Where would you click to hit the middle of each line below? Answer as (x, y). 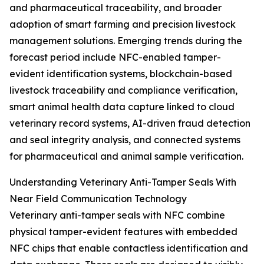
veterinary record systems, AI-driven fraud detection (130, 123)
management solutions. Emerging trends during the (126, 41)
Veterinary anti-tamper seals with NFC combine (117, 215)
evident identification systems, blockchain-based (121, 74)
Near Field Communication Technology (98, 199)
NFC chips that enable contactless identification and (129, 248)
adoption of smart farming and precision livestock (123, 24)
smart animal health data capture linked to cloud (122, 107)
